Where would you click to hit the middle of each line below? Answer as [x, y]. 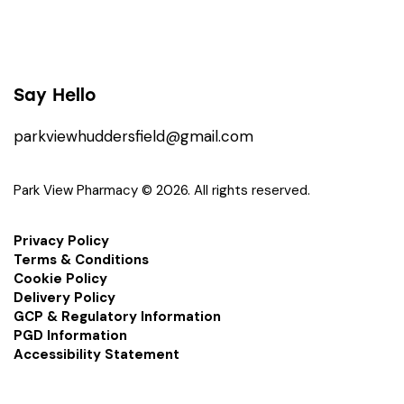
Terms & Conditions [81, 260]
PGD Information [70, 336]
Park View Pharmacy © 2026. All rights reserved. [162, 191]
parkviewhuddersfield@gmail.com [133, 137]
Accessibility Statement [96, 355]
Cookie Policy [60, 279]
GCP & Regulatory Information [117, 317]
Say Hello [55, 96]
